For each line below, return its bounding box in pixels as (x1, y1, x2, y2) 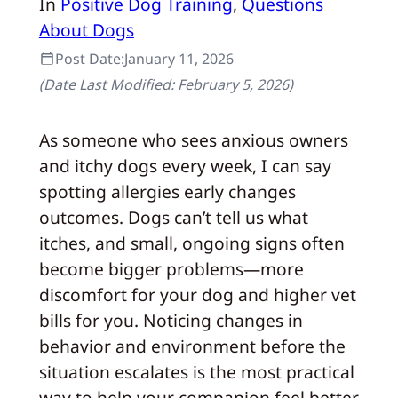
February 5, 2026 (177, 74, 289, 94)
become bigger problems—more (38, 256, 304, 281)
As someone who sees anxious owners (38, 127, 348, 152)
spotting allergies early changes (38, 179, 296, 203)
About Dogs (38, 17, 134, 42)
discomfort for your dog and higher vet (38, 282, 356, 306)
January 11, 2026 (123, 48, 234, 68)
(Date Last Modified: (38, 74, 178, 94)
